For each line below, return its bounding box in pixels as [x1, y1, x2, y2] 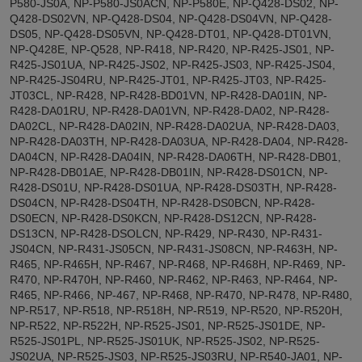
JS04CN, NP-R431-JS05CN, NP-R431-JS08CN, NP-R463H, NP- [10, 242, 338, 255]
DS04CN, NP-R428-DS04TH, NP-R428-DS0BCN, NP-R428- [10, 196, 315, 209]
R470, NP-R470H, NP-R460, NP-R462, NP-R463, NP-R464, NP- [10, 272, 338, 286]
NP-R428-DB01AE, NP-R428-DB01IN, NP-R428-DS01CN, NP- [10, 165, 328, 179]
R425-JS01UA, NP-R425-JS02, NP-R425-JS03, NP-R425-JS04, [10, 57, 335, 71]
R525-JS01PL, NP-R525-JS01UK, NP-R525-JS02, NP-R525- [10, 334, 320, 347]
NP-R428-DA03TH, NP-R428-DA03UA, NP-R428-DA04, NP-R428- [10, 134, 348, 148]
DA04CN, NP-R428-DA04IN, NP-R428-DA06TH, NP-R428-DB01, [10, 149, 341, 163]
